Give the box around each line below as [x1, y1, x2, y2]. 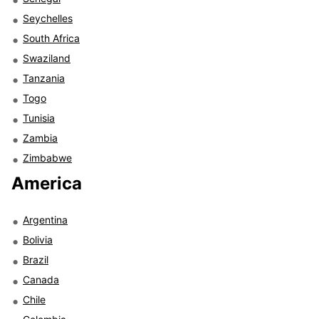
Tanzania [23, 71, 65, 84]
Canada [23, 273, 59, 286]
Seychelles [23, 11, 73, 24]
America [11, 172, 82, 194]
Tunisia [23, 111, 55, 124]
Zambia [23, 131, 58, 144]
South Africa [23, 31, 80, 44]
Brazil [23, 253, 48, 266]
